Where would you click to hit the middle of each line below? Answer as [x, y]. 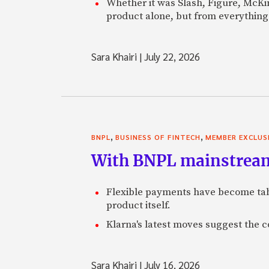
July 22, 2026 [171, 56]
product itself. [138, 205]
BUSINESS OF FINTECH [158, 137]
